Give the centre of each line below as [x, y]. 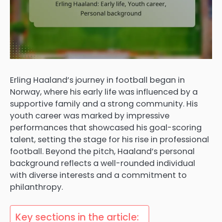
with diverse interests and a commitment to [98, 175]
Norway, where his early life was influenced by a [104, 92]
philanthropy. [36, 187]
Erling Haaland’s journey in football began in [97, 80]
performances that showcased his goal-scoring [106, 128]
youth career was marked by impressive [90, 116]
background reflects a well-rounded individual [103, 164]
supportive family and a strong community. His [104, 104]
